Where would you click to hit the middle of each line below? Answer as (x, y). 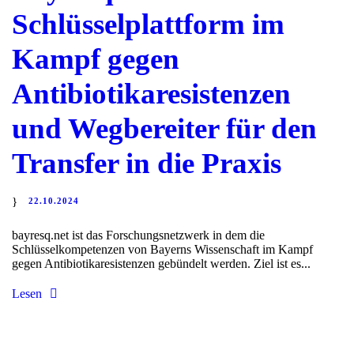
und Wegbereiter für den (164, 128)
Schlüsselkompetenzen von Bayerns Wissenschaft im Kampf (162, 250)
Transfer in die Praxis (147, 163)
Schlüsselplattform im (148, 24)
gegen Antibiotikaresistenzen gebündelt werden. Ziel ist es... (161, 264)
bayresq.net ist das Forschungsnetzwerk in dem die (138, 235)
